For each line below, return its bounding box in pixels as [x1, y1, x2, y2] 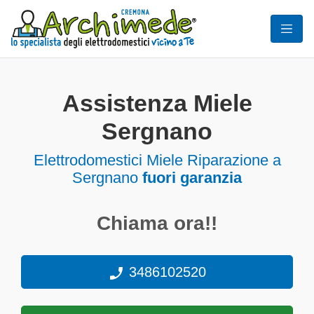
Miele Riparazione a [142, 151, 281, 169]
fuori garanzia [142, 169, 242, 186]
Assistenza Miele [62, 90, 252, 116]
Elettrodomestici [33, 151, 142, 169]
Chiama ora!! [97, 212, 217, 234]
